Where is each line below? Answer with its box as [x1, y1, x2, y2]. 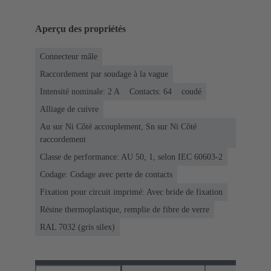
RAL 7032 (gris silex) [40, 222, 115, 232]
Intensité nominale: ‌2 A [40, 87, 120, 96]
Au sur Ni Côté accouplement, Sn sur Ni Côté [40, 122, 197, 131]
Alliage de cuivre [40, 104, 99, 114]
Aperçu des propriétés [35, 24, 126, 34]
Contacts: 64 [129, 87, 172, 96]
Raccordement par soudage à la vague [40, 69, 168, 79]
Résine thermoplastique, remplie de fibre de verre [40, 204, 209, 214]
